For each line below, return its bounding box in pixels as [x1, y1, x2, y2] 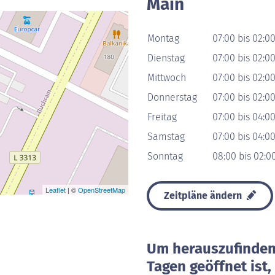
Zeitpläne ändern [164, 190, 244, 201]
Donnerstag [147, 91, 197, 103]
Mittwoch [147, 72, 186, 83]
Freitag [147, 111, 177, 123]
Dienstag [147, 52, 185, 64]
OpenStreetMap [78, 185, 125, 195]
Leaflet [45, 185, 66, 195]
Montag [147, 33, 179, 44]
